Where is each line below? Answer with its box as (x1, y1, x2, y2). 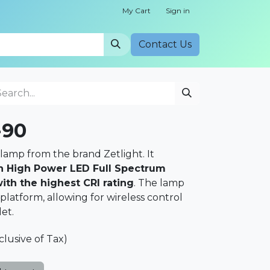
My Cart (122, 6, 151, 15)
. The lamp (134, 177, 184, 189)
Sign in (166, 6, 190, 15)
